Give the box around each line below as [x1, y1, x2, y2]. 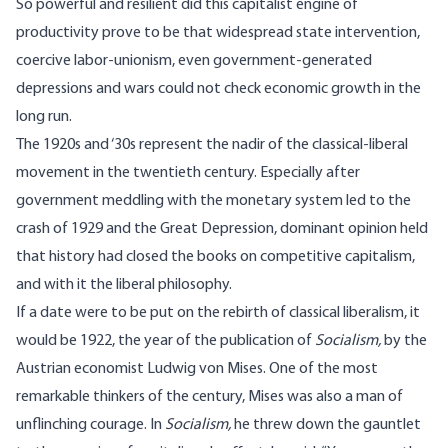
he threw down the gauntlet [231, 417, 421, 434]
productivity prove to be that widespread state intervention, [16, 25, 420, 42]
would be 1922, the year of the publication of [16, 333, 315, 350]
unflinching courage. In [16, 417, 165, 434]
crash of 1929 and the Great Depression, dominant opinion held [16, 221, 428, 238]
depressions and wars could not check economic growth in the [16, 81, 421, 98]
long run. [16, 109, 72, 126]
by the [381, 333, 427, 350]
